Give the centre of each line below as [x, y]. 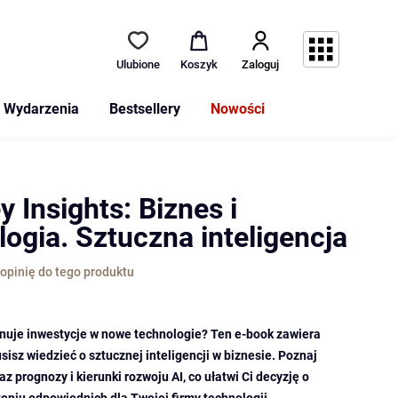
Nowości [237, 109]
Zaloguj [261, 64]
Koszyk [199, 64]
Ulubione [139, 64]
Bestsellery [144, 109]
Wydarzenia [41, 109]
